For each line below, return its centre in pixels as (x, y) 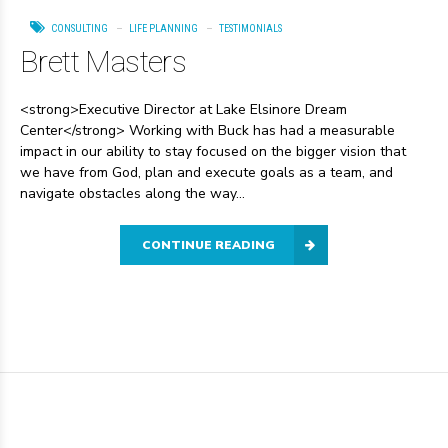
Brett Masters (103, 61)
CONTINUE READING (208, 244)
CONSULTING (79, 29)
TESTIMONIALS (250, 29)
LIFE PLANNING (163, 29)
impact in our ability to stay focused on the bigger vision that (213, 151)
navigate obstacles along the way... (132, 193)
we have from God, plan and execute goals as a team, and (206, 172)
